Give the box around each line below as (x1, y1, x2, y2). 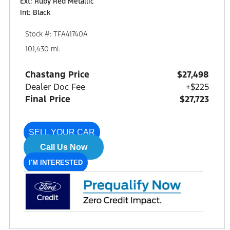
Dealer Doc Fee (25, 81, 85, 92)
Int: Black (20, 8, 50, 17)
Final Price (25, 93, 70, 105)
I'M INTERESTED (29, 158, 83, 166)
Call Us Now (40, 142, 87, 151)
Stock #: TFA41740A (25, 29, 88, 39)
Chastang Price (25, 68, 89, 80)
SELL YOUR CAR (29, 127, 95, 137)
